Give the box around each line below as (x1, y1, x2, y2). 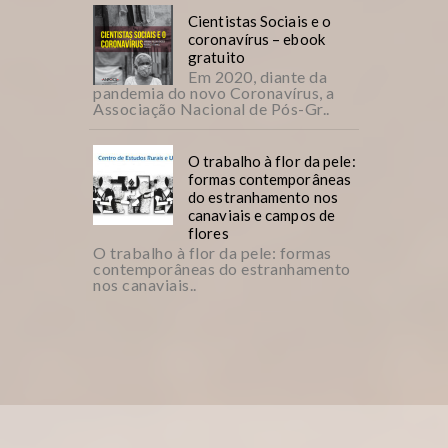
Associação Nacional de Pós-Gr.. (93, 99, 330, 119)
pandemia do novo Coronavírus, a (93, 83, 335, 103)
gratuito (188, 48, 245, 67)
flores (188, 224, 229, 243)
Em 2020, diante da (188, 67, 327, 87)
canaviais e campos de (188, 206, 336, 225)
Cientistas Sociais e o (188, 12, 332, 31)
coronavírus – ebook (188, 30, 325, 49)
